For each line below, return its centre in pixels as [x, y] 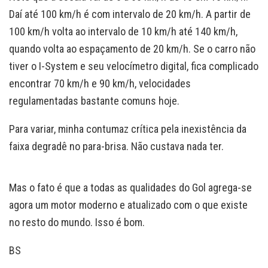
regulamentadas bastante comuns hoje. [94, 100]
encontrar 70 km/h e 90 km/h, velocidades [100, 83]
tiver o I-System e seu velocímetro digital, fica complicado [134, 66]
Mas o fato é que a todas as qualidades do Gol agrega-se [130, 187]
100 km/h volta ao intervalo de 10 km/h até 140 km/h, [123, 31]
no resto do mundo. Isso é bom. [77, 222]
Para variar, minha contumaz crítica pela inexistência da [128, 129]
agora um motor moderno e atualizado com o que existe [128, 205]
